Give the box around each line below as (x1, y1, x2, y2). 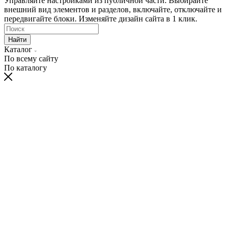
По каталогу (4, 63, 47, 72)
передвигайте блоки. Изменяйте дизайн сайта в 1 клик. (4, 14, 197, 23)
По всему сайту (4, 54, 58, 63)
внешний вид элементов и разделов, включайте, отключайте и (4, 5, 222, 14)
